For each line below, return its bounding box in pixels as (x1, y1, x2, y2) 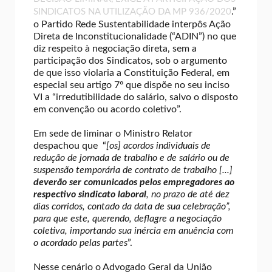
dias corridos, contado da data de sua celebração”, (33, 201, 231, 211)
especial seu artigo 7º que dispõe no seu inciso (33, 80, 229, 90)
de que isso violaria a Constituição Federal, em (33, 67, 229, 78)
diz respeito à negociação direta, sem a (33, 43, 197, 53)
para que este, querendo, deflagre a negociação (33, 213, 222, 223)
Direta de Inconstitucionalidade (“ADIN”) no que (33, 31, 236, 41)
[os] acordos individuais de (106, 140, 211, 151)
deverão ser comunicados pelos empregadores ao (33, 177, 234, 187)
